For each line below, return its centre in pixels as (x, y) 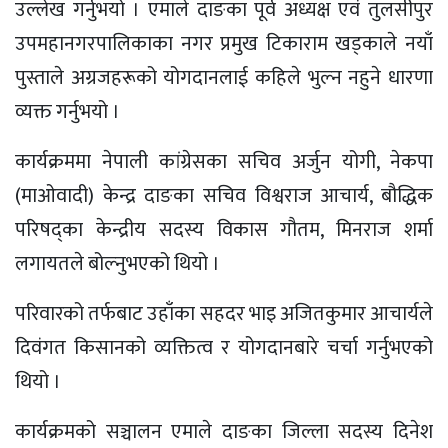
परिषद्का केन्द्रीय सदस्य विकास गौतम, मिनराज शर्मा (224, 229)
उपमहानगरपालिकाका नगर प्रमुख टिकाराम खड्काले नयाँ (224, 43)
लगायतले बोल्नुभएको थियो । (117, 263)
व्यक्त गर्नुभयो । (67, 111)
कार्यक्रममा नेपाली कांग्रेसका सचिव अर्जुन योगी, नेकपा (224, 161)
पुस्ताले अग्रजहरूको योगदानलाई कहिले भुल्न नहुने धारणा (224, 77)
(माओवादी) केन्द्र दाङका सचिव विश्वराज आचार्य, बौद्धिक (224, 195)
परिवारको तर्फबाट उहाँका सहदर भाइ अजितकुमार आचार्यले (224, 313)
